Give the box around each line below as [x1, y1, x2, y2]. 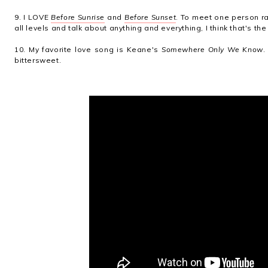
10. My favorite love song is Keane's [14, 45, 162, 54]
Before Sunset [124, 13, 176, 22]
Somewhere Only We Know [161, 45, 263, 54]
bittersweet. [14, 56, 62, 65]
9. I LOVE [14, 13, 51, 22]
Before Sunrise [51, 13, 105, 22]
